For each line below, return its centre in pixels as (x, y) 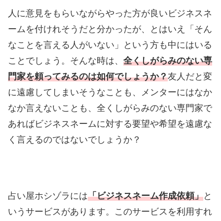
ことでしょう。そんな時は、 (66, 60)
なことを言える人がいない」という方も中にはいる (110, 45)
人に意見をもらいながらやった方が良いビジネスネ (110, 13)
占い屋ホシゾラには (48, 196)
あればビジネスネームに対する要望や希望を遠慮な (110, 124)
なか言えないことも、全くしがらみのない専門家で (110, 108)
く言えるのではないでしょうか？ (74, 139)
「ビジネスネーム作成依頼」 (146, 196)
